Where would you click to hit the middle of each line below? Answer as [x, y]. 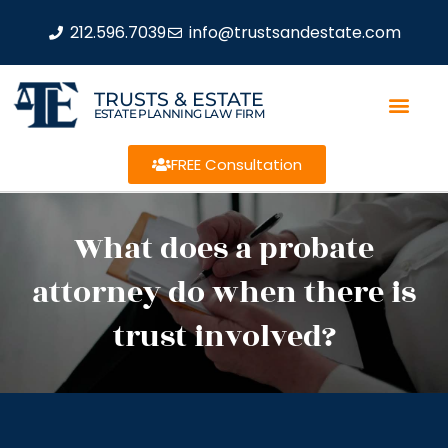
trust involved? [224, 337]
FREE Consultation [236, 164]
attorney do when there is [224, 293]
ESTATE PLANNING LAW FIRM [179, 113]
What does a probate [224, 249]
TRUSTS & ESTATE [178, 99]
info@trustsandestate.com [294, 32]
